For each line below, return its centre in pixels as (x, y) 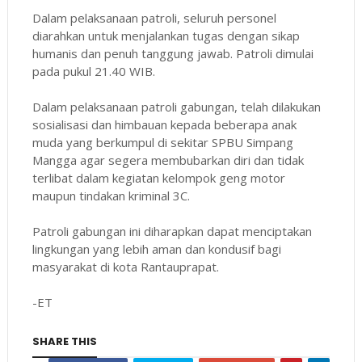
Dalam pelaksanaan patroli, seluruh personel (154, 18)
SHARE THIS (64, 342)
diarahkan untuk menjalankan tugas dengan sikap (166, 36)
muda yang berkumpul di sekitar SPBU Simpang (162, 143)
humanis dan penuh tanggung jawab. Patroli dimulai (173, 54)
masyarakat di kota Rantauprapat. (125, 267)
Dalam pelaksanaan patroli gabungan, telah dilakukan (176, 107)
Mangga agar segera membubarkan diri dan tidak (168, 160)
